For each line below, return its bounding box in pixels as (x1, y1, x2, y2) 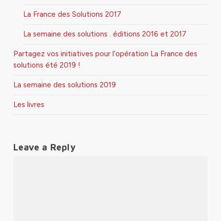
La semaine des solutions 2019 (13, 80, 116, 89)
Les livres (13, 100, 44, 109)
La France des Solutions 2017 (23, 10, 121, 19)
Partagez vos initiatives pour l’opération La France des (13, 49, 197, 58)
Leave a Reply (13, 142, 76, 152)
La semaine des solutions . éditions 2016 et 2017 (23, 30, 186, 38)
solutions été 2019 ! (13, 61, 80, 70)
